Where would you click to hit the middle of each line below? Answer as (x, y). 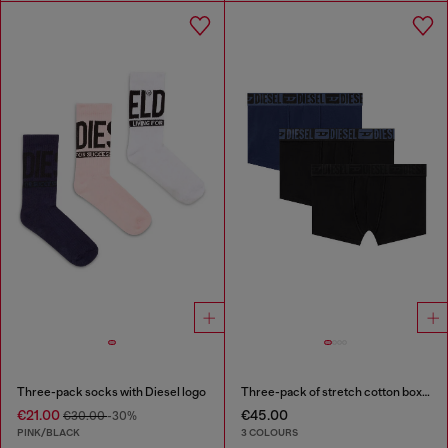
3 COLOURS (269, 433)
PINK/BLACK (48, 433)
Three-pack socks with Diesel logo (111, 391)
